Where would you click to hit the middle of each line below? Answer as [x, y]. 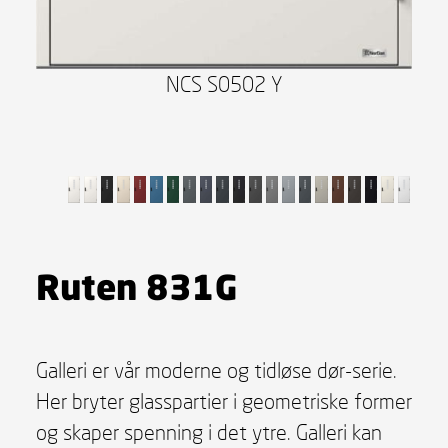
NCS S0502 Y [224, 84]
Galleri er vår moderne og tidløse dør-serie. [216, 369]
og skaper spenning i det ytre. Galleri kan [208, 431]
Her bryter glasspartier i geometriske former [223, 400]
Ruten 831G [136, 285]
